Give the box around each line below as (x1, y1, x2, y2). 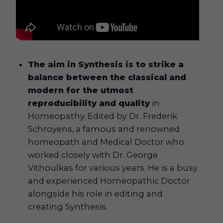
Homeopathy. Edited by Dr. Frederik (28, 111, 178, 121)
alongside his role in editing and (28, 189, 163, 199)
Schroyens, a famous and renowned (28, 124, 180, 134)
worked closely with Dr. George (28, 150, 158, 160)
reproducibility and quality (28, 98, 150, 109)
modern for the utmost (28, 85, 134, 96)
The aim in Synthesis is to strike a (28, 59, 184, 70)
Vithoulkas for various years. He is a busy (28, 163, 198, 173)
